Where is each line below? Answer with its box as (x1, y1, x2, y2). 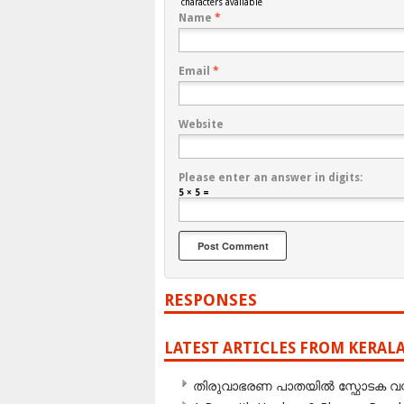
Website (179, 118, 224, 132)
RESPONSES (164, 290, 257, 310)
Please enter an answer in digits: (179, 171, 363, 185)
